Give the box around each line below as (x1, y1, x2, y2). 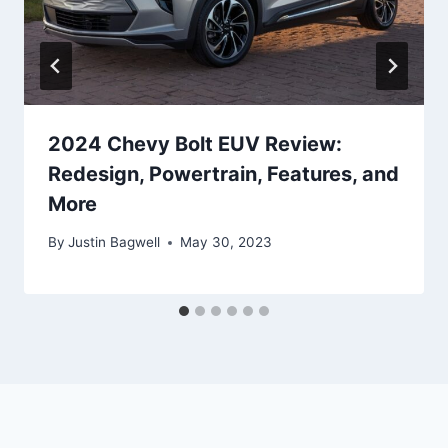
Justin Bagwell (68, 234, 161, 251)
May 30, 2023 (180, 234, 273, 251)
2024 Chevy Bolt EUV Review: (48, 131, 342, 156)
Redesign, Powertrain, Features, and (48, 161, 399, 186)
